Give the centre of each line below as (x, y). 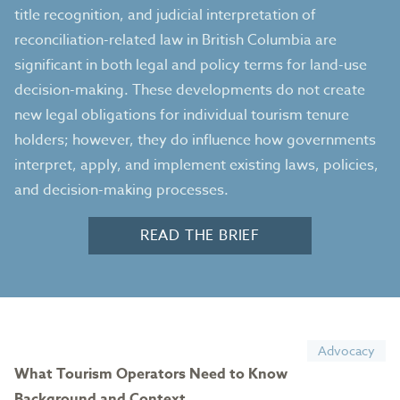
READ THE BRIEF (200, 236)
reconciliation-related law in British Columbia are (175, 40)
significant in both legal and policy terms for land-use (191, 65)
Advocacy (346, 350)
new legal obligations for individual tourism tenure (182, 115)
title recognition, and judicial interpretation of (165, 15)
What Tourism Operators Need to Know (151, 374)
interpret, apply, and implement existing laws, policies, (196, 165)
